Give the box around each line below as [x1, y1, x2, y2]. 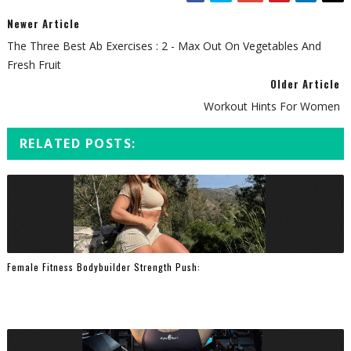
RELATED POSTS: [19, 135, 136, 152]
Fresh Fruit [6, 57, 61, 72]
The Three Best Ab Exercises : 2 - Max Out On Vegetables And [6, 38, 321, 53]
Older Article [270, 76, 341, 92]
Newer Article [6, 16, 80, 31]
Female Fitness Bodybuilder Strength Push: [6, 259, 201, 273]
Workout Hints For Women [204, 99, 341, 114]
